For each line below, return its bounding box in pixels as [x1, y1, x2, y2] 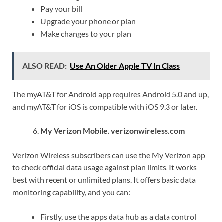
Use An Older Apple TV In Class [70, 60, 180, 70]
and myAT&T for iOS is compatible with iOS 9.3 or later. [12, 101, 197, 111]
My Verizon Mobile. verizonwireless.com [40, 125, 185, 135]
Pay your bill [40, 3, 82, 13]
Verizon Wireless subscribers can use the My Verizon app [12, 150, 205, 160]
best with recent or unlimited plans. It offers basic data [12, 174, 196, 184]
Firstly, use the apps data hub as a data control [40, 211, 196, 221]
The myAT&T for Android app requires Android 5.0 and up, [12, 89, 209, 99]
